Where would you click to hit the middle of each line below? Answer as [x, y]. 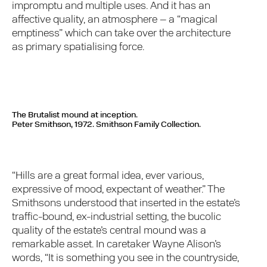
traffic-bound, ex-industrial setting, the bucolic [117, 217]
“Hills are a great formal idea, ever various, [108, 176]
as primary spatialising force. [78, 47]
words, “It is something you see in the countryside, [126, 258]
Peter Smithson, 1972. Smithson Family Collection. [106, 125]
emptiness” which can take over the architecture [122, 33]
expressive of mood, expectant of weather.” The [119, 190]
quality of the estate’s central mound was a [109, 231]
